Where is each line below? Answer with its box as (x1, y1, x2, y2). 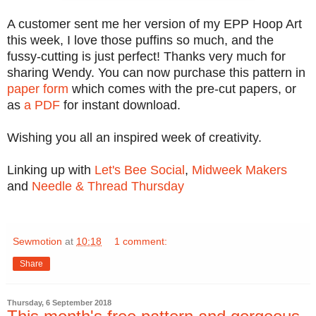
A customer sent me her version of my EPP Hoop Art (7, 17, 302, 32)
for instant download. (60, 98, 181, 113)
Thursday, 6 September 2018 (7, 298, 111, 308)
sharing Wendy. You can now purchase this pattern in (7, 66, 305, 80)
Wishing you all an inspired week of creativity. (7, 130, 262, 145)
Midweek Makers (192, 163, 287, 178)
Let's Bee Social (95, 163, 185, 178)
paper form (7, 82, 68, 97)
